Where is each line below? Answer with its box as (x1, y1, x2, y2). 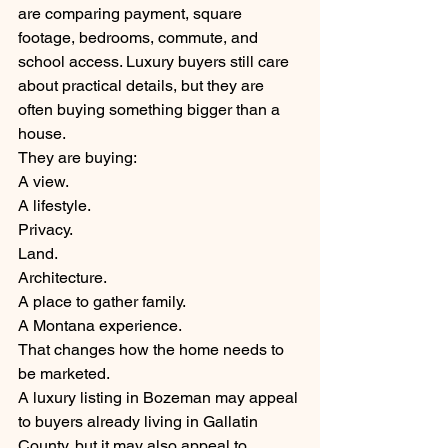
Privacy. (18, 220, 73, 240)
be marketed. (18, 364, 110, 384)
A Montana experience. (18, 316, 182, 336)
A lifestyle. (18, 196, 91, 216)
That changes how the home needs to (18, 340, 288, 360)
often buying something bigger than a (18, 100, 284, 120)
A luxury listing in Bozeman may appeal (18, 388, 302, 408)
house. (18, 124, 66, 144)
